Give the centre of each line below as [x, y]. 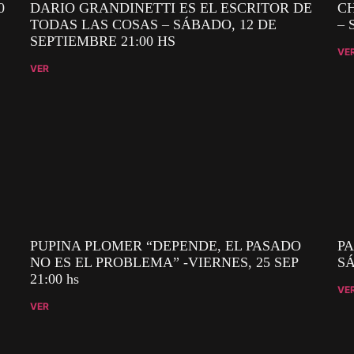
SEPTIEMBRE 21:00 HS [103, 41]
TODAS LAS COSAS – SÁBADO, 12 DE [154, 24]
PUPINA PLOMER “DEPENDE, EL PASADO [166, 245]
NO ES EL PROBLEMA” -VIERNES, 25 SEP [164, 262]
